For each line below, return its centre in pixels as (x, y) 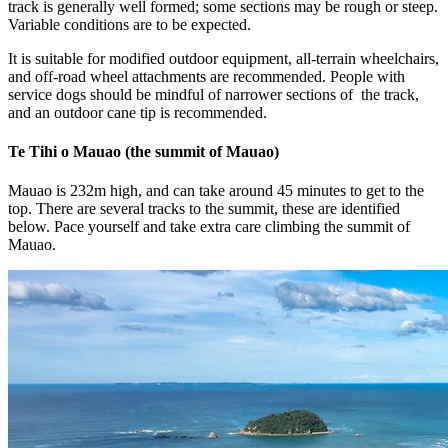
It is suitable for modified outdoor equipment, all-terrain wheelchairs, (223, 58)
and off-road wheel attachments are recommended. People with (206, 76)
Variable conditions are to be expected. (129, 24)
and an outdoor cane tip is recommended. (137, 112)
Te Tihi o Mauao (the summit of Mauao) (143, 152)
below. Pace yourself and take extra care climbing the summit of (209, 227)
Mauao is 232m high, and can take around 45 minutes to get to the (216, 191)
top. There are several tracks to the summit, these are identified (204, 209)
